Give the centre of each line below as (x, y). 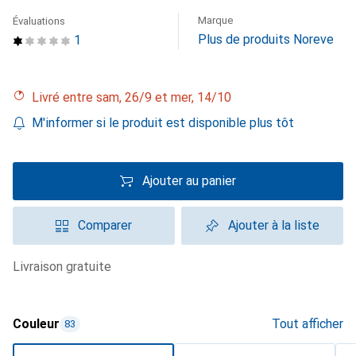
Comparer (105, 225)
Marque (215, 20)
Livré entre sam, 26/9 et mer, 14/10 (135, 97)
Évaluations (39, 21)
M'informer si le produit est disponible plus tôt (163, 123)
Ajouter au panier (189, 181)
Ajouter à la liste (273, 225)
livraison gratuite (66, 267)
